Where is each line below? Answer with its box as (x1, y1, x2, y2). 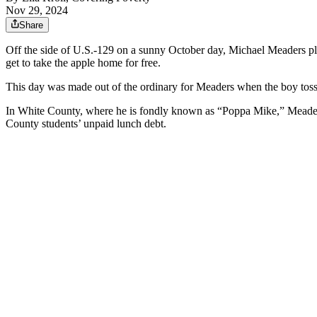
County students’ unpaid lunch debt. (6, 117, 166, 130)
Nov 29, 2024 (6, 4, 68, 17)
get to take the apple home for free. (6, 57, 161, 69)
